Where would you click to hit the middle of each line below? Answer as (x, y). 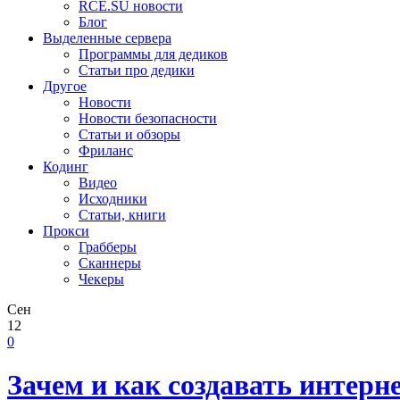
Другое (65, 86)
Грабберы (108, 247)
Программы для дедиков (153, 54)
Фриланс (106, 150)
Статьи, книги (122, 215)
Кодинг (66, 167)
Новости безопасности (148, 118)
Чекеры (101, 279)
